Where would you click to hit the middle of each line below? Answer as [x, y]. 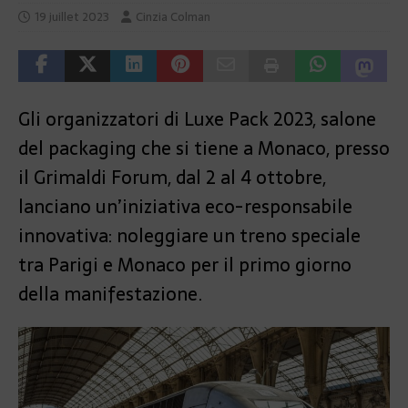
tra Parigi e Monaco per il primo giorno [185, 265]
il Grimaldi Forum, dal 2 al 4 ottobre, [172, 177]
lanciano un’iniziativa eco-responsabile [185, 206]
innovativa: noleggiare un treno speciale [189, 235]
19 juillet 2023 [72, 16]
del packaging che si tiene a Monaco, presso [204, 148]
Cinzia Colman [173, 16]
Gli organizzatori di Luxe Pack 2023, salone [197, 119]
